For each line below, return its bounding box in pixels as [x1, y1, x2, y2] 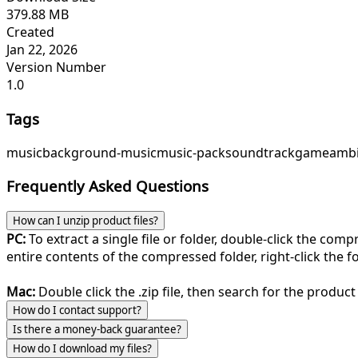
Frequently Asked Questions [6, 176, 209, 197]
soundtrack [225, 143, 295, 161]
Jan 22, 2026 [6, 41, 78, 59]
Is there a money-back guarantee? [13, 322, 181, 336]
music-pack [157, 143, 225, 161]
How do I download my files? [13, 341, 152, 356]
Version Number [6, 58, 106, 77]
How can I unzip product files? [13, 213, 158, 228]
